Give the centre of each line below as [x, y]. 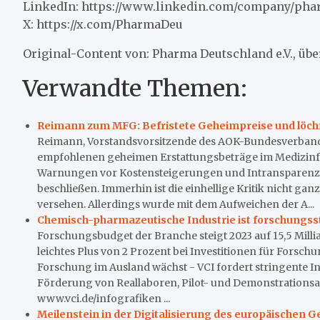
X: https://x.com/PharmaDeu [103, 24]
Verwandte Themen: [135, 88]
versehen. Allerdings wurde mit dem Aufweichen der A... [176, 204]
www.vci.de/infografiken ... [104, 298]
